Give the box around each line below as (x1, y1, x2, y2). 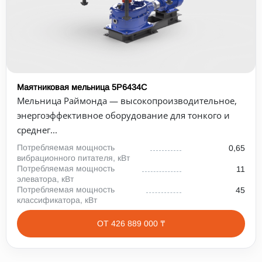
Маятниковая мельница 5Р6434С (17, 82, 147, 92)
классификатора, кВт (17, 195, 97, 205)
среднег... (17, 124, 57, 136)
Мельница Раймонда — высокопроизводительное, (17, 95, 237, 106)
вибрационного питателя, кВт (17, 153, 130, 163)
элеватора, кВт (17, 174, 74, 184)
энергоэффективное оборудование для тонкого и (17, 109, 230, 121)
